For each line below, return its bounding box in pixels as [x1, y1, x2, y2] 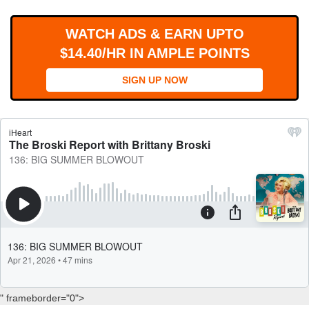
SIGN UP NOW [121, 74, 188, 86]
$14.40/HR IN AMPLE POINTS [59, 46, 250, 61]
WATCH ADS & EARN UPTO [65, 26, 244, 41]
